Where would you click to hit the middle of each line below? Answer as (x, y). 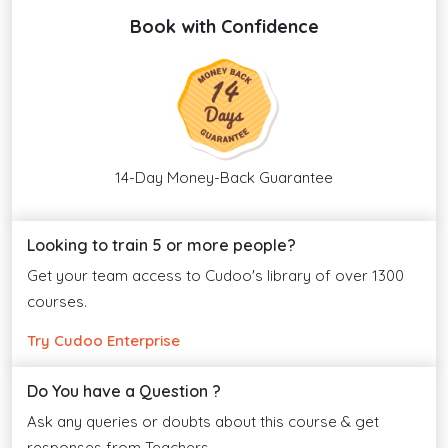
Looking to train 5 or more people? (161, 244)
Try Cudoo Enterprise (103, 340)
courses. (57, 301)
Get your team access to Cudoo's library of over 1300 (215, 275)
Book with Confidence (224, 26)
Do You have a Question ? (124, 390)
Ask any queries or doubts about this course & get (203, 421)
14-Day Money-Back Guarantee (224, 177)
